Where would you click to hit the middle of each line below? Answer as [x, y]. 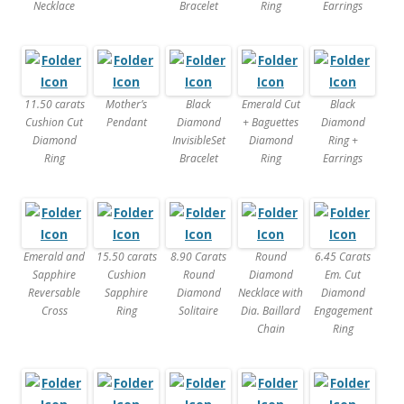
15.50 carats [126, 257]
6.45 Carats [343, 257]
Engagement [343, 311]
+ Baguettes [271, 123]
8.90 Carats [198, 257]
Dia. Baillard [271, 311]
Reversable [54, 293]
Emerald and [54, 257]
